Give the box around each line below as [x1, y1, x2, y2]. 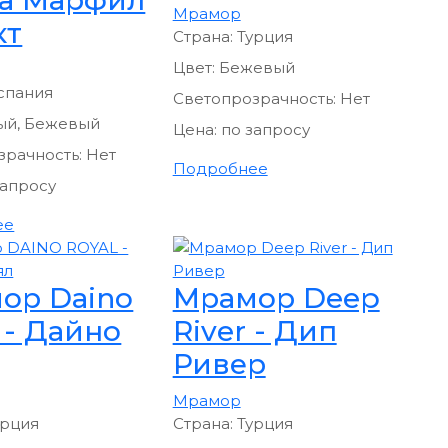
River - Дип [172, 313, 337, 348]
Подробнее [172, 158, 268, 178]
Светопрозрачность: [172, 88, 340, 108]
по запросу [220, 119, 310, 139]
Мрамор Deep [172, 280, 380, 315]
